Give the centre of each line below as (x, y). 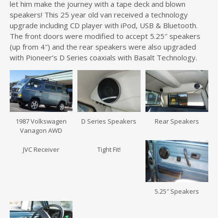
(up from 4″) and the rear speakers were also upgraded (103, 46)
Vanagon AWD (41, 130)
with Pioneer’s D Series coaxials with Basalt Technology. (103, 57)
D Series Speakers (109, 121)
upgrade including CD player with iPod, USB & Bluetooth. (104, 25)
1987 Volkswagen (41, 121)
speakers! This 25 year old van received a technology (99, 14)
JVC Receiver (41, 149)
